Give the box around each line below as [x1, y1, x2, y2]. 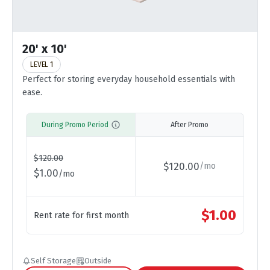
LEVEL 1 [30, 60, 53, 69]
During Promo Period [41, 121, 108, 129]
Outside [84, 256, 111, 265]
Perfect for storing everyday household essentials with [22, 74, 235, 84]
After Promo [171, 121, 209, 129]
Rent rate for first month [34, 210, 129, 221]
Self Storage [31, 256, 76, 265]
